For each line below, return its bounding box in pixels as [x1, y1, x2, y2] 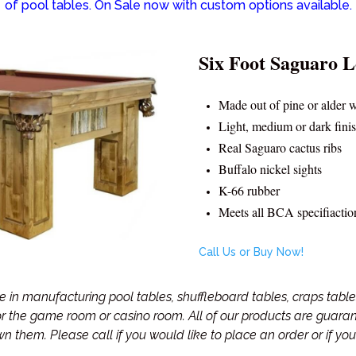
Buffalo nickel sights [219, 160, 323, 177]
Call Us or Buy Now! [199, 245, 304, 258]
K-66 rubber [219, 181, 281, 199]
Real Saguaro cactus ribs [219, 138, 342, 156]
